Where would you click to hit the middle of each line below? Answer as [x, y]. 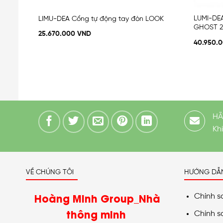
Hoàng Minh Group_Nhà [98, 198]
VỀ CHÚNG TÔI [50, 172]
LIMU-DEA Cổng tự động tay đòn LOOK [101, 19]
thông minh [97, 214]
